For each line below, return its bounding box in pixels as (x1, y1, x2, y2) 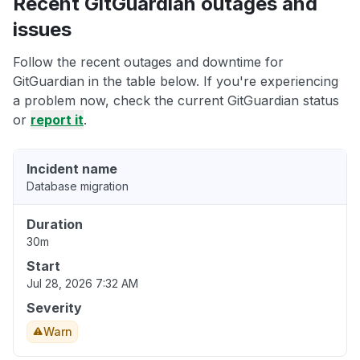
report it (31, 112, 84, 129)
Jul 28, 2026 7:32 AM (27, 276, 138, 291)
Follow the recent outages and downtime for (13, 54, 284, 71)
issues (13, 18, 72, 42)
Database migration (27, 179, 129, 194)
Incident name (27, 161, 117, 178)
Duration (27, 216, 83, 233)
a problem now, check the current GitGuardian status (13, 92, 339, 109)
